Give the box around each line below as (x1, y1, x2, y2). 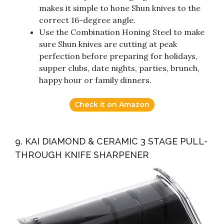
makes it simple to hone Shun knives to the (39, 2, 200, 13)
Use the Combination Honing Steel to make (39, 26, 204, 37)
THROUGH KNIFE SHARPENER (15, 149, 149, 160)
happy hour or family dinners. (39, 74, 151, 85)
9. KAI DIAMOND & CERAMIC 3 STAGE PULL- (15, 135, 207, 146)
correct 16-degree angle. (39, 14, 135, 25)
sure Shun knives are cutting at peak (39, 38, 177, 49)
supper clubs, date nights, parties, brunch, (39, 62, 199, 73)
